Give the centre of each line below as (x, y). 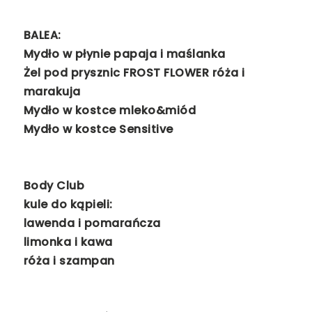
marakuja (52, 92)
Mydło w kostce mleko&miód (110, 111)
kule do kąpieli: (68, 205)
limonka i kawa (68, 242)
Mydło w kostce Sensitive (98, 130)
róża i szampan (69, 261)
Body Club (54, 186)
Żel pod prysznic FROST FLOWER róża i (134, 73)
